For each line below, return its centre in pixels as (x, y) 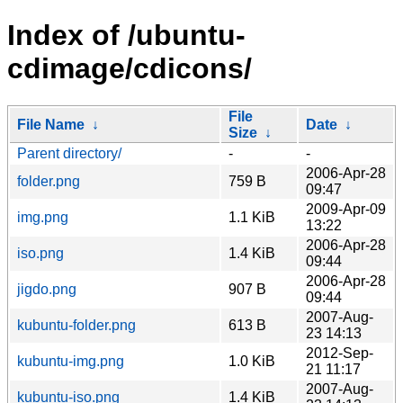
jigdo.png (47, 289)
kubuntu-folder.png (76, 325)
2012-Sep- (340, 353)
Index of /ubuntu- (126, 36)
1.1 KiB (252, 217)
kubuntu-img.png (71, 361)
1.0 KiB (252, 361)
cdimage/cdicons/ (130, 69)
